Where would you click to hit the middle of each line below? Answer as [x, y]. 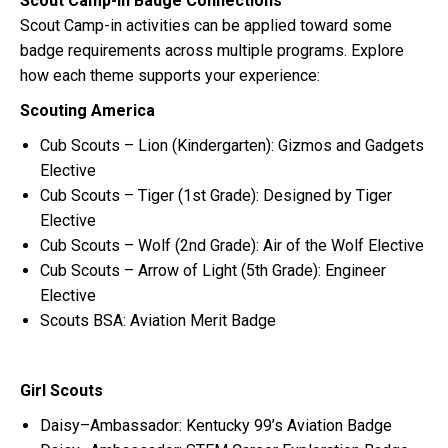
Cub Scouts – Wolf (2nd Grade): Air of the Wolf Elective [232, 246]
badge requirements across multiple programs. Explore [212, 51]
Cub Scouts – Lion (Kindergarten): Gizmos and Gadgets [232, 146]
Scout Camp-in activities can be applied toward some [206, 26]
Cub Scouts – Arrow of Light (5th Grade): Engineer [213, 271]
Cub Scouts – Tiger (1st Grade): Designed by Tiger [216, 196]
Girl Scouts [61, 391]
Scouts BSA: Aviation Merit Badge [158, 321]
